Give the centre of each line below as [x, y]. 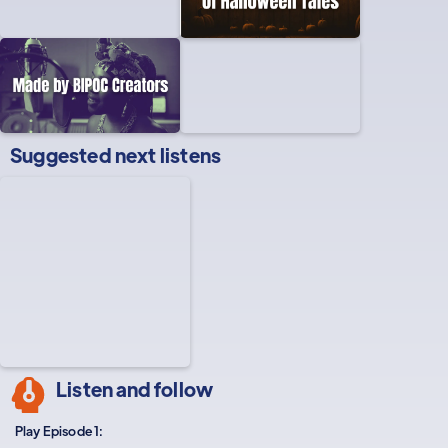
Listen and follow [135, 388]
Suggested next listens [116, 154]
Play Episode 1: [59, 430]
